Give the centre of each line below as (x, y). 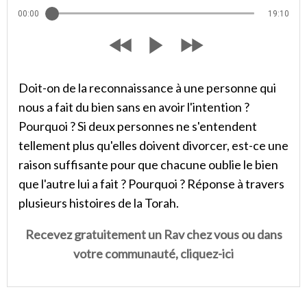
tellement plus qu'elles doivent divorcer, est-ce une (153, 145)
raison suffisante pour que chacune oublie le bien (148, 164)
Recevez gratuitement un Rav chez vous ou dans (153, 234)
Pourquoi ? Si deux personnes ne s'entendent (138, 126)
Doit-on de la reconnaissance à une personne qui (147, 88)
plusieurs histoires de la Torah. (100, 203)
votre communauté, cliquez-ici (153, 254)
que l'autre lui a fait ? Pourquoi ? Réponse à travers (151, 184)
